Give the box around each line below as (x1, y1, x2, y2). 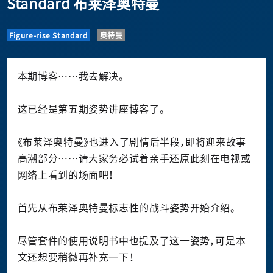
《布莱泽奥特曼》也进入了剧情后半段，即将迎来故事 (17, 137, 247, 147)
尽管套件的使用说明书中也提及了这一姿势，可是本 (17, 236, 246, 246)
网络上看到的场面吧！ (17, 170, 115, 180)
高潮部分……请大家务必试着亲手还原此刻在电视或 (17, 154, 251, 164)
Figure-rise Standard (9, 32, 88, 40)
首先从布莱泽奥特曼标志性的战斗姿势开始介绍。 (17, 203, 236, 213)
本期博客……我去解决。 (17, 71, 124, 82)
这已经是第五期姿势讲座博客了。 (17, 104, 165, 115)
